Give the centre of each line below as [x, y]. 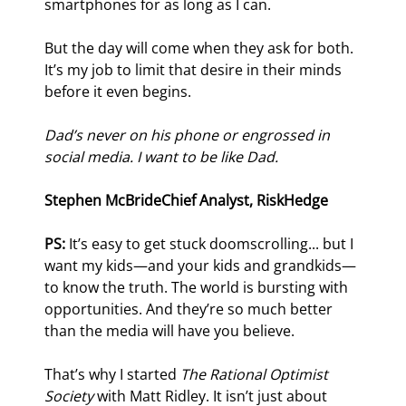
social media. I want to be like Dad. [162, 157]
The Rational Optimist [256, 375]
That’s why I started [113, 375]
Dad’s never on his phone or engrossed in [189, 135]
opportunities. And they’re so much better [191, 309]
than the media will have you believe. [170, 331]
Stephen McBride [103, 201]
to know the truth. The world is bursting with [198, 288]
